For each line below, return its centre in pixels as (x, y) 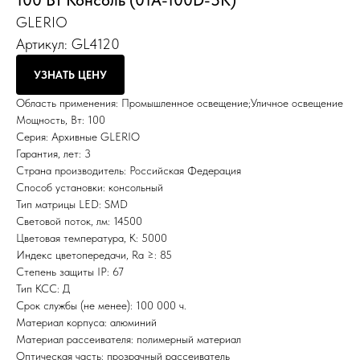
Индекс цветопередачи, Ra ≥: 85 (94, 255)
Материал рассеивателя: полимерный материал (129, 339)
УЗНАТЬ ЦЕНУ (70, 75)
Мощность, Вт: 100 (61, 120)
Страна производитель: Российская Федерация (129, 170)
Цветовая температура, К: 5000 (92, 238)
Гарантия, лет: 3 (53, 153)
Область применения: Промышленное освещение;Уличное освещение (180, 103)
